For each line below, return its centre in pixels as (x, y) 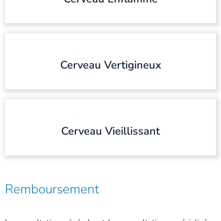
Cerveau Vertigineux (110, 65)
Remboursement (52, 189)
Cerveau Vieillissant (110, 131)
